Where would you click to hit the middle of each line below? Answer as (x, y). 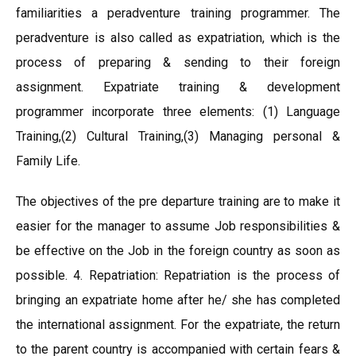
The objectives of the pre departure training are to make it (178, 201)
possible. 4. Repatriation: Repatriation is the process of (178, 275)
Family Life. (48, 161)
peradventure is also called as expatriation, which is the (178, 38)
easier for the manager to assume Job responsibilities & (178, 226)
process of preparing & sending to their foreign (178, 62)
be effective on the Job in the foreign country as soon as (178, 251)
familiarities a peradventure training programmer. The (178, 13)
